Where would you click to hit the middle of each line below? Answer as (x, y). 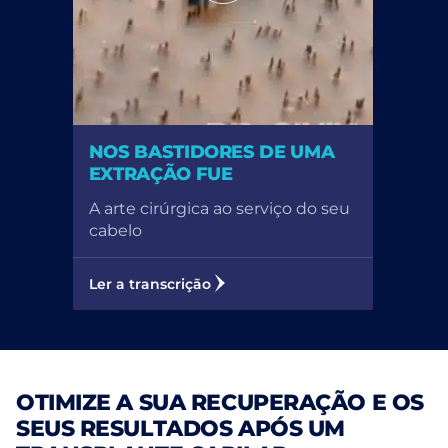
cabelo (115, 229)
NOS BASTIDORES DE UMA (211, 151)
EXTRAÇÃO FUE (160, 173)
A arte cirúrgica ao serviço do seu (219, 207)
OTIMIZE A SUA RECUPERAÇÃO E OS (220, 402)
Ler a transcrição (149, 283)
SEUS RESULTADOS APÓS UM (180, 428)
